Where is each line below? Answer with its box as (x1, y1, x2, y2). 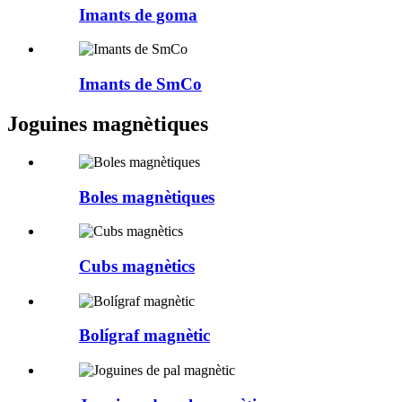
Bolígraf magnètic (79, 326, 210, 345)
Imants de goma (79, 4, 197, 24)
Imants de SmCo (79, 74, 202, 94)
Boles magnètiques (79, 187, 214, 206)
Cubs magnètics (79, 257, 195, 276)
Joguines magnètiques (7, 111, 208, 135)
